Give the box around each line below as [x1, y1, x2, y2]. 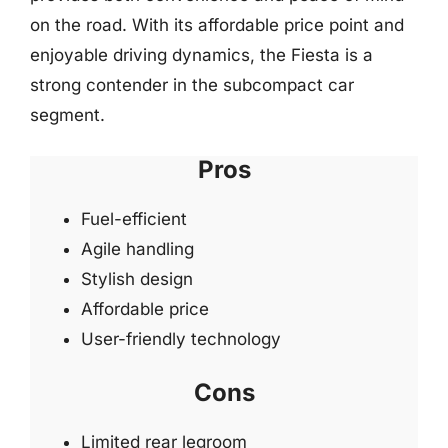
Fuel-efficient [81, 208, 187, 229]
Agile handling [81, 238, 194, 259]
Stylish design [81, 268, 193, 289]
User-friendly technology [81, 328, 281, 349]
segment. [30, 105, 105, 125]
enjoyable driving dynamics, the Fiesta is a [30, 45, 373, 65]
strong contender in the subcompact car [30, 75, 354, 95]
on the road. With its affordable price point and [30, 15, 404, 35]
